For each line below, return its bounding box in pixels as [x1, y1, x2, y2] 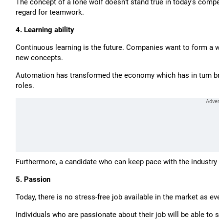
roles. [16, 81, 34, 90]
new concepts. [16, 53, 63, 62]
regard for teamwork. [16, 8, 84, 17]
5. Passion [16, 175, 50, 184]
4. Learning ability [16, 25, 74, 34]
